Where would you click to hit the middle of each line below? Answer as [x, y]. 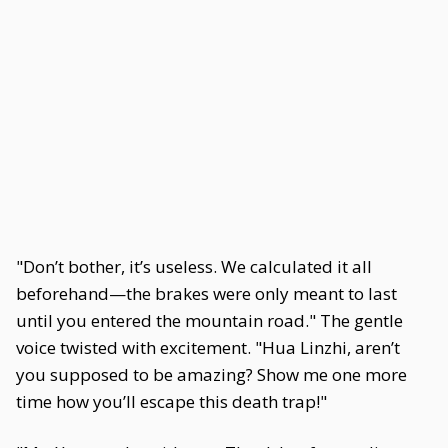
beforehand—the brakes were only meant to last [206, 293]
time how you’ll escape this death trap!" [171, 401]
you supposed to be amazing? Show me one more [211, 374]
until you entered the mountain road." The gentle [209, 320]
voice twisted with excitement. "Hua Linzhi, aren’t [208, 347]
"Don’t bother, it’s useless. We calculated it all [194, 266]
